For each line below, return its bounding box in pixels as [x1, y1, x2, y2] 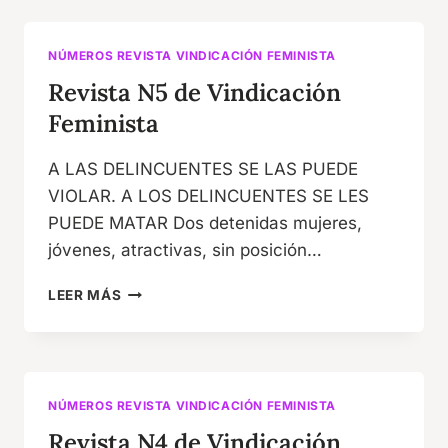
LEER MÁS [48, 286, 122, 303]
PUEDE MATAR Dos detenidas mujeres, [48, 212, 362, 233]
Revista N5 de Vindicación [48, 76, 341, 108]
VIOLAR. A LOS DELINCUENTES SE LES [48, 185, 369, 206]
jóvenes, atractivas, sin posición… [48, 239, 322, 260]
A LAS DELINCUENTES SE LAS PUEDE [48, 158, 358, 179]
